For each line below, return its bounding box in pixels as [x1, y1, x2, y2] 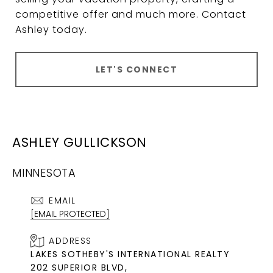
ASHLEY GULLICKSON [12, 133, 147, 152]
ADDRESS [49, 235, 92, 247]
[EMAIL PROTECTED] [30, 208, 110, 221]
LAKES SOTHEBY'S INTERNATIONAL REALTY [30, 248, 230, 261]
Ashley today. [15, 23, 87, 37]
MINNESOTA [12, 165, 76, 181]
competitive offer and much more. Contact [15, 7, 246, 22]
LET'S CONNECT [95, 63, 178, 76]
